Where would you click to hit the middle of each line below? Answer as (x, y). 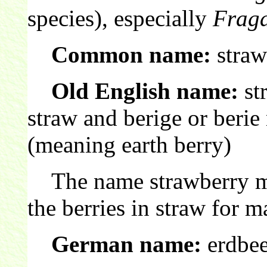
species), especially (120, 18)
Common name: (131, 54)
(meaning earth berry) (129, 144)
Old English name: (145, 91)
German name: (126, 244)
